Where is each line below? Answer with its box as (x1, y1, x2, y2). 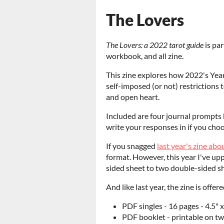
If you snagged (106, 141, 157, 150)
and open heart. (106, 92, 159, 101)
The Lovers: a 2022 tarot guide (106, 40, 203, 49)
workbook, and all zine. (106, 51, 183, 60)
